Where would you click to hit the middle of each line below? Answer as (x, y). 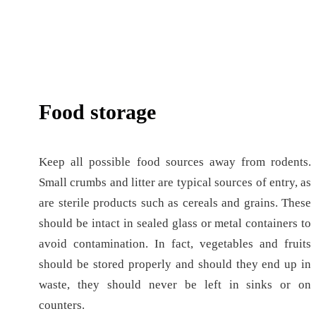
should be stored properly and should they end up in (175, 265)
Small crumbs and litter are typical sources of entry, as (175, 183)
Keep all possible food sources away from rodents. (175, 162)
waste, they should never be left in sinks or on (175, 285)
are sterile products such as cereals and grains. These (175, 203)
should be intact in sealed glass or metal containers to (175, 224)
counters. (62, 305)
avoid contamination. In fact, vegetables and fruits (175, 244)
